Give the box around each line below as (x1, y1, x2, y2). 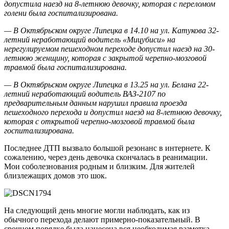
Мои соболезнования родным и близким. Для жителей (4, 162, 195, 171)
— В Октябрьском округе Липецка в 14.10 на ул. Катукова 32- (4, 26, 219, 35)
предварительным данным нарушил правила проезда (4, 99, 187, 108)
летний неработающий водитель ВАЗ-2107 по (4, 89, 166, 99)
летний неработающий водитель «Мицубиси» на (4, 35, 175, 44)
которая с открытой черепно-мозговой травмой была (4, 117, 195, 126)
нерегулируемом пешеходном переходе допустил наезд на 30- (4, 44, 215, 54)
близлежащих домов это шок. (4, 171, 107, 180)
